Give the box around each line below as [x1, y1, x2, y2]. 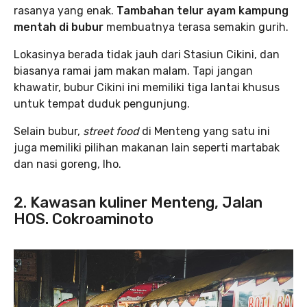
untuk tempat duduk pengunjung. [14, 97, 190, 110]
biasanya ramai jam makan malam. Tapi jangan [14, 64, 253, 77]
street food [83, 125, 142, 138]
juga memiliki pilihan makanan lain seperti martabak [14, 141, 280, 154]
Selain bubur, [14, 125, 83, 138]
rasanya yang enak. [14, 4, 116, 17]
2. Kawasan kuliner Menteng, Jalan [14, 193, 262, 212]
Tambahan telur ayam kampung [116, 4, 288, 17]
